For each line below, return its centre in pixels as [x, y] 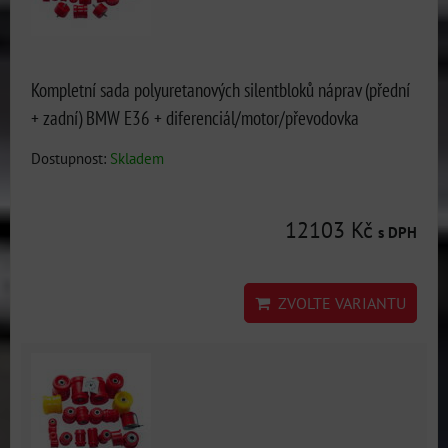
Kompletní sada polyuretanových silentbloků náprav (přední [220, 89]
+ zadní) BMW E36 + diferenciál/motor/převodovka [195, 117]
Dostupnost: [70, 158]
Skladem [137, 158]
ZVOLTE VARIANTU [338, 303]
